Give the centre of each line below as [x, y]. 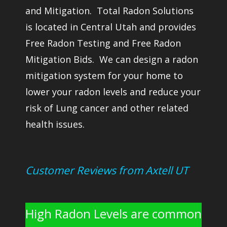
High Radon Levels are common [113, 214]
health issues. [55, 124]
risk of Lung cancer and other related [107, 108]
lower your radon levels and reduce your [113, 92]
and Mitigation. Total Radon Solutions [109, 11]
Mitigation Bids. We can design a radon [112, 59]
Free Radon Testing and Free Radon [103, 43]
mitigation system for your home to [104, 75]
